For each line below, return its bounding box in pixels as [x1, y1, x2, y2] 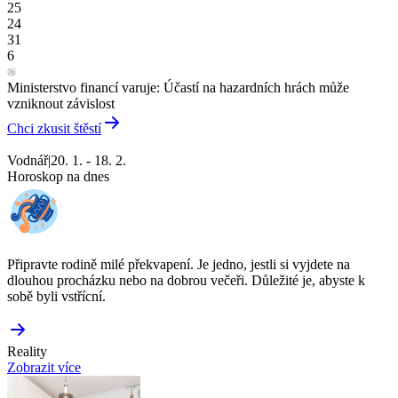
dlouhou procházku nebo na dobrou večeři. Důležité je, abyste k [7, 272, 365, 288]
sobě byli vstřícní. [7, 288, 106, 304]
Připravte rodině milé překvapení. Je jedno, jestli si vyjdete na [7, 256, 350, 272]
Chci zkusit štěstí [7, 120, 101, 136]
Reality [7, 343, 47, 359]
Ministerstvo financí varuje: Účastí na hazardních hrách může [7, 79, 349, 95]
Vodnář [7, 152, 48, 168]
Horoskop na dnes [7, 168, 109, 184]
